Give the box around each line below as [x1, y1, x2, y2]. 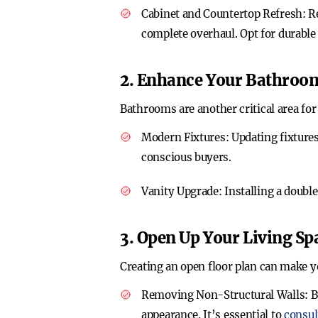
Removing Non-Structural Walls [141, 288, 305, 302]
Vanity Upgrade [141, 185, 219, 198]
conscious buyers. [141, 150, 231, 164]
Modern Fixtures [141, 131, 226, 144]
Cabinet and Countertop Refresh [141, 7, 302, 21]
